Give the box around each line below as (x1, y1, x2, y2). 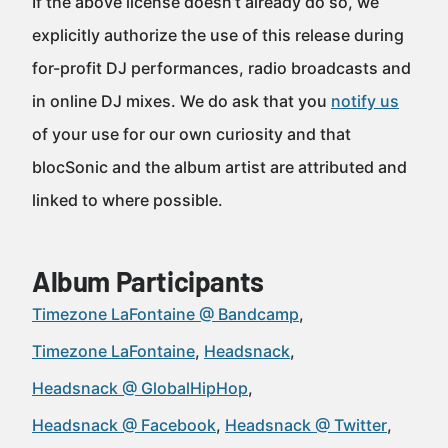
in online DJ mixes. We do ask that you (32, 91, 331, 111)
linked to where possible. (32, 190, 223, 210)
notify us (331, 91, 399, 111)
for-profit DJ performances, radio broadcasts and (32, 58, 411, 78)
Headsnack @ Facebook (32, 415, 216, 435)
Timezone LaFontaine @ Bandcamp (32, 304, 299, 324)
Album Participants (32, 264, 264, 298)
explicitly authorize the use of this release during (32, 25, 404, 45)
